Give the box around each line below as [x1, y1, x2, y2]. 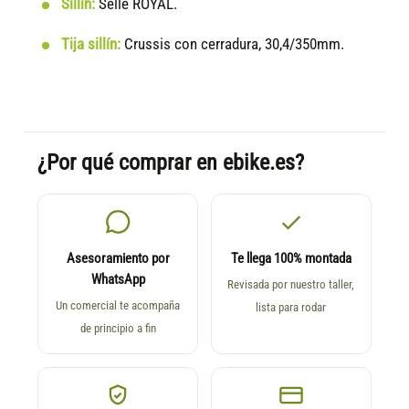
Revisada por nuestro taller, [227, 277, 355, 291]
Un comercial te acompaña [56, 298, 181, 312]
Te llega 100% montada [230, 250, 351, 267]
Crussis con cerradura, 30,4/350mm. [121, 35, 345, 53]
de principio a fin [79, 320, 156, 335]
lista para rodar [256, 299, 327, 314]
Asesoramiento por [66, 250, 170, 267]
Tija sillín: [61, 35, 121, 53]
